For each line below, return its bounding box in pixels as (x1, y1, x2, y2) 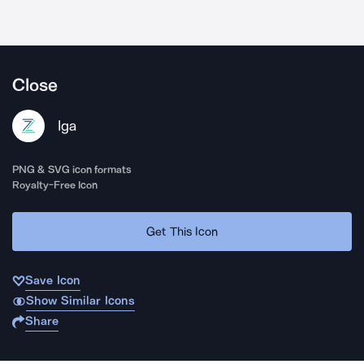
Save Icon (25, 273, 80, 288)
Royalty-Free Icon (12, 179, 98, 191)
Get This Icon (146, 223, 218, 239)
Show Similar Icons (25, 293, 135, 308)
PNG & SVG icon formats (12, 163, 132, 175)
